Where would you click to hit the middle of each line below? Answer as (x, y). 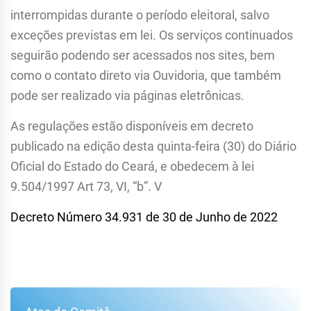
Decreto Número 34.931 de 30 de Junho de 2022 (144, 217)
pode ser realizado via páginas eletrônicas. (127, 96)
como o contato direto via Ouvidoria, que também (146, 76)
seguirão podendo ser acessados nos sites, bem (143, 56)
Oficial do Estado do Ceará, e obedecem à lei (132, 167)
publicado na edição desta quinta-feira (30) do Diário (153, 146)
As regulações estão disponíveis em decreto (132, 126)
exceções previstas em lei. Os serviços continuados (152, 35)
